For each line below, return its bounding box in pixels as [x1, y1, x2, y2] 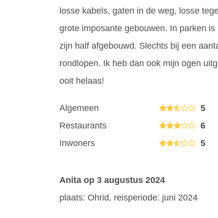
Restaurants [59, 121, 107, 130]
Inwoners [59, 138, 95, 148]
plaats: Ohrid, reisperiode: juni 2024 [59, 193, 198, 202]
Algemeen [59, 103, 99, 113]
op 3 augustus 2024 [81, 175, 165, 185]
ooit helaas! [59, 76, 104, 86]
